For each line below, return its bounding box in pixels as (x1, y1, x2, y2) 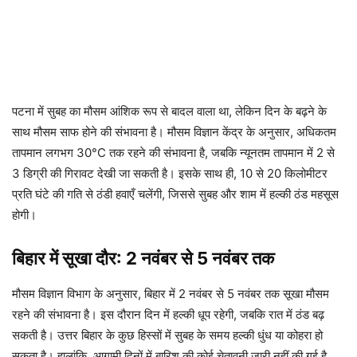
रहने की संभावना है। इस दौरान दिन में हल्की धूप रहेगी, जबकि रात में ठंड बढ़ (12, 306, 324, 322)
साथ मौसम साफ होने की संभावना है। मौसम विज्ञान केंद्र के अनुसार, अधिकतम (12, 124, 336, 139)
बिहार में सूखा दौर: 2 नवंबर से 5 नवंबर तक (12, 247, 274, 269)
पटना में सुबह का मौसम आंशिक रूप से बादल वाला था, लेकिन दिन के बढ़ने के (12, 103, 327, 119)
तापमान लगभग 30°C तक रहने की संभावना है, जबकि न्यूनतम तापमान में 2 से (12, 144, 335, 160)
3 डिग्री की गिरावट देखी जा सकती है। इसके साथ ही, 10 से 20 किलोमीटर (12, 165, 328, 181)
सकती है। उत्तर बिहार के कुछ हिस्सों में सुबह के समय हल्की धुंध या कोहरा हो (12, 327, 323, 343)
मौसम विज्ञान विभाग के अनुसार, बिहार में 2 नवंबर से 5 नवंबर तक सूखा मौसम (12, 285, 329, 301)
